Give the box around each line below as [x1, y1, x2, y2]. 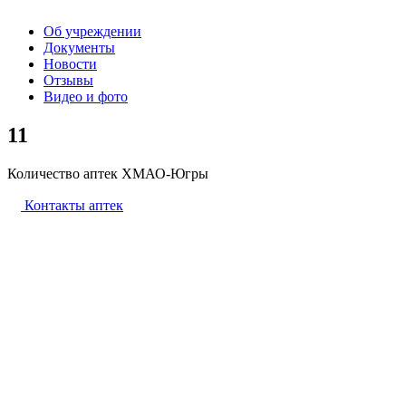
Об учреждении [43, 24, 141, 40]
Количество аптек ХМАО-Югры [7, 166, 208, 182]
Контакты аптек [24, 198, 123, 214]
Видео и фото [43, 89, 128, 105]
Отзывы [43, 72, 93, 89]
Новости [43, 56, 97, 72]
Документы [43, 40, 115, 56]
